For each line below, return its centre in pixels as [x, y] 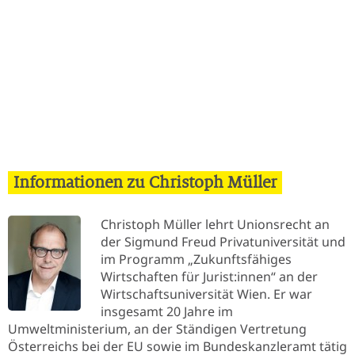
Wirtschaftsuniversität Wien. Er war [206, 294]
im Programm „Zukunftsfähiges [196, 260]
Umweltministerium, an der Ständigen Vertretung [157, 329]
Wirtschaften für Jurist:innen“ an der [209, 277]
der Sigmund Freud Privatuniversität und [223, 242]
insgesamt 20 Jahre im [167, 312]
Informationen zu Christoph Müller [145, 183]
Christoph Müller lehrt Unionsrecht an [215, 225]
